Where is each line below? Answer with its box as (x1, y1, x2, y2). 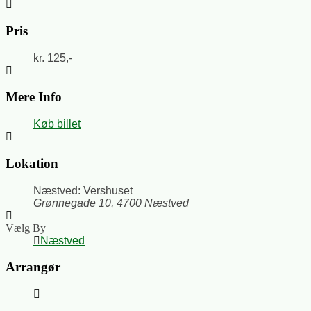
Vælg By (6, 221, 46, 234)
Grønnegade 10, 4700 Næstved (33, 196, 189, 209)
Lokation (6, 155, 58, 171)
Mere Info (6, 90, 62, 105)
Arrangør (6, 260, 60, 275)
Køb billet (33, 118, 81, 131)
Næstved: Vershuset (33, 184, 133, 196)
